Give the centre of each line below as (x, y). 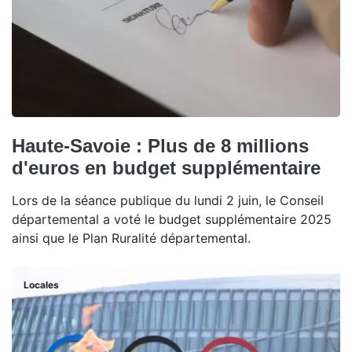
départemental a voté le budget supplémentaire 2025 (172, 219)
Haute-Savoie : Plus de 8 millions (160, 145)
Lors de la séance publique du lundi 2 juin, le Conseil (168, 200)
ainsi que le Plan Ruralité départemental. (131, 238)
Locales (41, 284)
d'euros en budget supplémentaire (166, 167)
